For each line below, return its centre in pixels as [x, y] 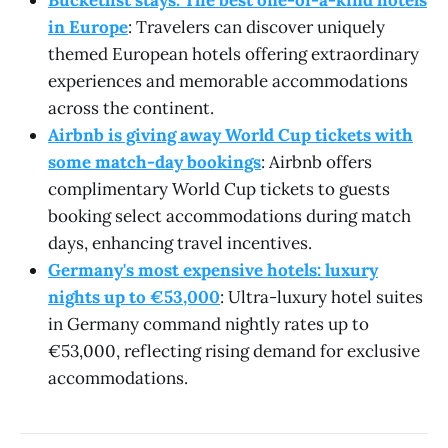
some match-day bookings [154, 161]
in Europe [88, 26]
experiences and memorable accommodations [228, 80]
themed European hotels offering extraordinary [233, 53]
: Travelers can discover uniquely [256, 26]
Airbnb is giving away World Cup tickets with [230, 134]
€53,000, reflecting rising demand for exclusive [234, 350]
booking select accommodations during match [229, 215]
